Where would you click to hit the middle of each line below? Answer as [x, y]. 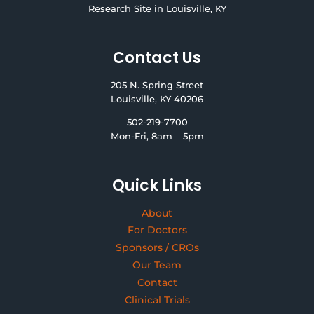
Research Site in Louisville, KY [157, 9]
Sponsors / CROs [157, 248]
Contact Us [157, 58]
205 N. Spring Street [157, 85]
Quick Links [157, 185]
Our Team [157, 265]
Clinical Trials [157, 300]
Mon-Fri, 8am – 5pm [157, 136]
